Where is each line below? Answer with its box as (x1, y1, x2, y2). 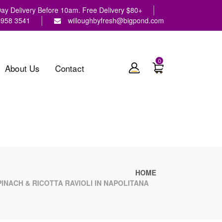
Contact (55, 61, 85, 74)
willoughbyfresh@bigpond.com (68, 15, 164, 25)
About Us (5, 61, 40, 74)
